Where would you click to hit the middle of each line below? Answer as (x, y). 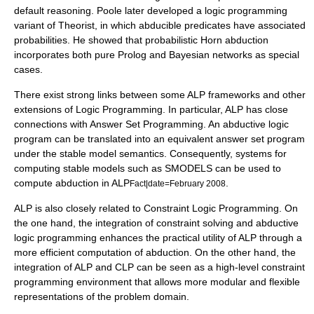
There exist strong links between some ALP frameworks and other (160, 95)
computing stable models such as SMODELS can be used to (148, 168)
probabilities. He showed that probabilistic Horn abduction (141, 40)
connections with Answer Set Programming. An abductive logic (151, 124)
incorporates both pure (66, 55)
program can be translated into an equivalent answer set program (159, 139)
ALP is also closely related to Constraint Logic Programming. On (156, 208)
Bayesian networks (211, 55)
